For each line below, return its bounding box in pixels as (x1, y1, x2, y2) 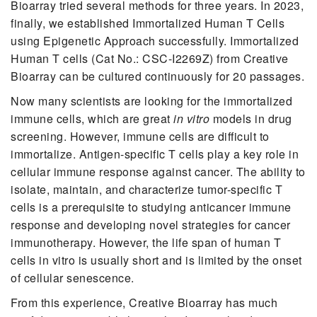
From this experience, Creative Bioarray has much (11, 294, 277, 311)
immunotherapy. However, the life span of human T (11, 234, 281, 250)
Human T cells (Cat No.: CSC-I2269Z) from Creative (11, 50, 289, 67)
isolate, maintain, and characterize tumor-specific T (11, 180, 282, 197)
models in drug (212, 110, 292, 127)
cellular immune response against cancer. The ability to (11, 163, 306, 180)
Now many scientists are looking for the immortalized (11, 92, 292, 109)
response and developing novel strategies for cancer (11, 216, 291, 233)
